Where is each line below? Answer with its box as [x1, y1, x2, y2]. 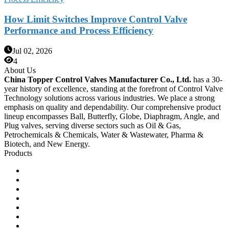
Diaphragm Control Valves [25, 212, 111, 221]
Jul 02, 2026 [12, 47, 52, 56]
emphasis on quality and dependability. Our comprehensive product [4, 103, 221, 112]
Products [4, 149, 32, 158]
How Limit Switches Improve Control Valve [4, 13, 187, 25]
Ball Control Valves [25, 166, 88, 175]
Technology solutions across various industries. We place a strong [4, 94, 215, 103]
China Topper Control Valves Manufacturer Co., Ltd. [4, 75, 191, 84]
